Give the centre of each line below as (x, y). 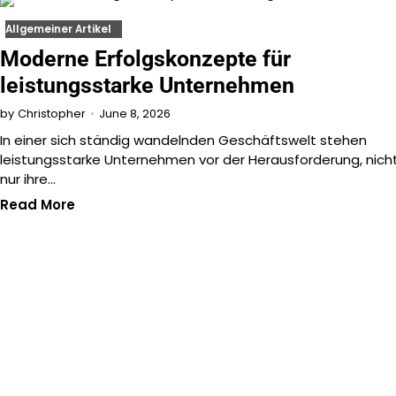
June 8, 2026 (135, 113)
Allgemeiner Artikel (58, 30)
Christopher (52, 114)
